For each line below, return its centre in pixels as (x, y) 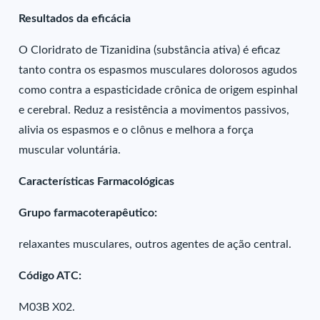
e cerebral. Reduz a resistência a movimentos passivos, (154, 110)
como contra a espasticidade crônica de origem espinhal (159, 90)
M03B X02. (47, 307)
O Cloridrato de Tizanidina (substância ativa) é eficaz (150, 50)
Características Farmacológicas (97, 181)
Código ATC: (50, 276)
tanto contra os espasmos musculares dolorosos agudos (158, 70)
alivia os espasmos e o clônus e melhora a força (136, 130)
